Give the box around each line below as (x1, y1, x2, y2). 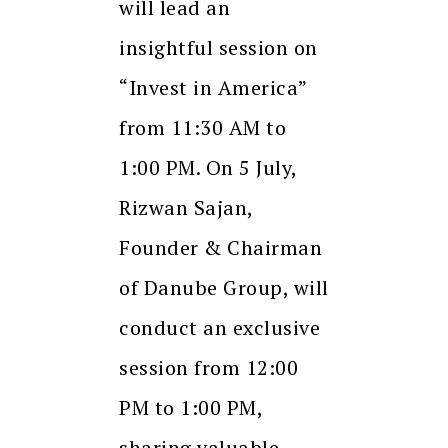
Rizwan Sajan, (119, 193, 253, 221)
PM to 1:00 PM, (119, 393, 262, 421)
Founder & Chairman (119, 233, 322, 261)
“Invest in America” (119, 73, 307, 101)
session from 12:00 (119, 353, 298, 381)
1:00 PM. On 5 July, (119, 153, 297, 181)
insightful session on (119, 33, 318, 61)
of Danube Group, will (119, 273, 329, 301)
